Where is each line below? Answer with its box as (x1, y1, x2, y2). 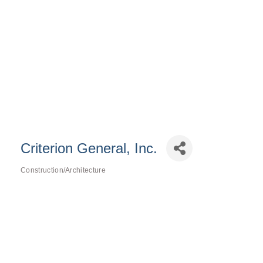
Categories (20, 175, 59, 183)
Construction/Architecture (21, 166, 106, 174)
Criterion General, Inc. (21, 140, 158, 156)
